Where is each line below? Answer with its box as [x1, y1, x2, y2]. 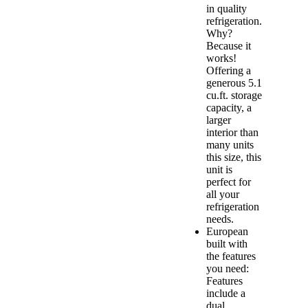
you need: [206, 263, 249, 275]
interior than [206, 126, 258, 139]
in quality [206, 3, 247, 15]
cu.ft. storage [206, 89, 262, 102]
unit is [206, 164, 232, 176]
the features [206, 250, 256, 263]
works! [206, 52, 236, 65]
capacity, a [206, 102, 252, 114]
